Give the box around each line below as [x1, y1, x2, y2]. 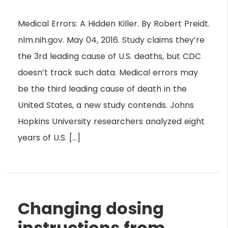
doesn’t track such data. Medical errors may [18, 66, 198, 78]
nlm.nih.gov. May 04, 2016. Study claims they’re [18, 34, 205, 46]
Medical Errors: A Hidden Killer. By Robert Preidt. [18, 17, 210, 30]
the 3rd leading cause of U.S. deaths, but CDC [18, 50, 201, 62]
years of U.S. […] [18, 131, 80, 144]
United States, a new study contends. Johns [18, 99, 194, 111]
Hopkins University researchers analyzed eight [18, 115, 205, 127]
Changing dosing [18, 196, 164, 220]
